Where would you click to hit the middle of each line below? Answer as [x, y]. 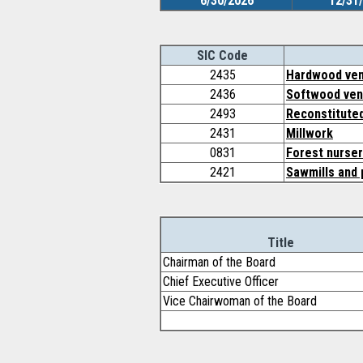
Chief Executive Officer [221, 282]
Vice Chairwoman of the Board [240, 301]
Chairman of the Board [219, 262]
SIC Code [222, 56]
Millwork [310, 133]
